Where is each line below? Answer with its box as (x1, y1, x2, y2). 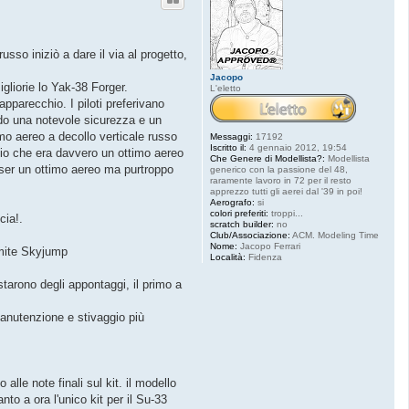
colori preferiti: (210, 207, 268, 218)
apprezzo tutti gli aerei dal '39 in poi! (210, 185, 362, 196)
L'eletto (210, 82, 241, 93)
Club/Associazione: (210, 229, 290, 240)
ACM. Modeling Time (290, 229, 379, 240)
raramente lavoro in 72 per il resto (210, 174, 351, 185)
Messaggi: (210, 131, 253, 142)
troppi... (268, 207, 303, 218)
